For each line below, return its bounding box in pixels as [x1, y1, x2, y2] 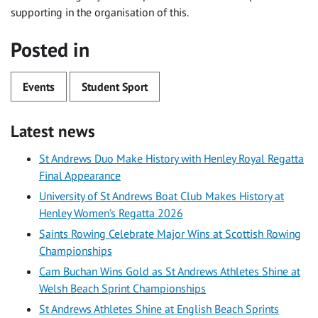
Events [23, 79, 55, 94]
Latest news [11, 121, 95, 142]
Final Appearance [39, 168, 121, 182]
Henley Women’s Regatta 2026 [39, 205, 183, 220]
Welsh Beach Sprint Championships [39, 280, 206, 295]
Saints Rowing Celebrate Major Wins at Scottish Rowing [39, 226, 301, 241]
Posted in [11, 36, 90, 62]
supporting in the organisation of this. [11, 4, 189, 19]
